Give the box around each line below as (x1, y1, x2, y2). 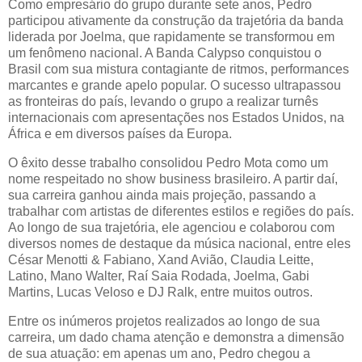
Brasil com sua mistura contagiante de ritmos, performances (8, 61, 349, 76)
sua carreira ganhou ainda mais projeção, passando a (8, 187, 316, 202)
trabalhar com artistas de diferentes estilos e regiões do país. (8, 204, 354, 218)
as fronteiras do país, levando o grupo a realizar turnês (8, 94, 318, 108)
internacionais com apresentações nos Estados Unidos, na (8, 110, 344, 124)
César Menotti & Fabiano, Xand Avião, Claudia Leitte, (8, 252, 314, 267)
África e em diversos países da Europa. (8, 126, 232, 141)
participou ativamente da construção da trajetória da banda (8, 13, 343, 27)
